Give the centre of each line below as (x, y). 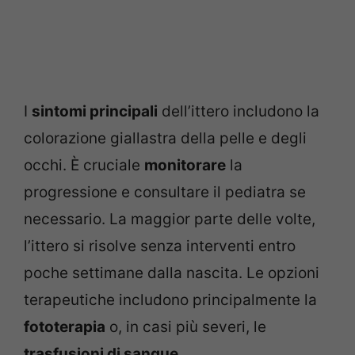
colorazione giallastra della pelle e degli (165, 138)
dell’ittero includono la (239, 111)
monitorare (185, 165)
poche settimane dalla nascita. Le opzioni (172, 273)
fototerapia (65, 326)
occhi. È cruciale (84, 165)
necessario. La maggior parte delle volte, (170, 219)
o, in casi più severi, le (186, 326)
